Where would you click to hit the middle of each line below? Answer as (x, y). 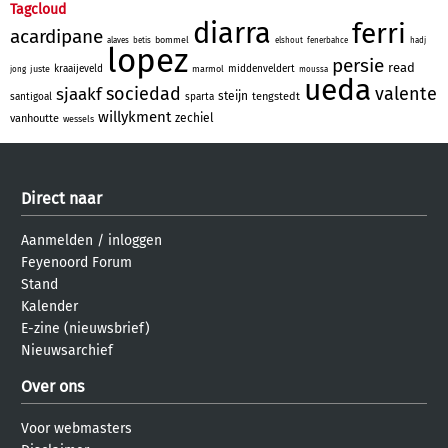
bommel (172, 39)
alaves (118, 40)
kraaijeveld (78, 68)
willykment (134, 116)
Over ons (52, 386)
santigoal (31, 96)
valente (406, 93)
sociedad (143, 93)
